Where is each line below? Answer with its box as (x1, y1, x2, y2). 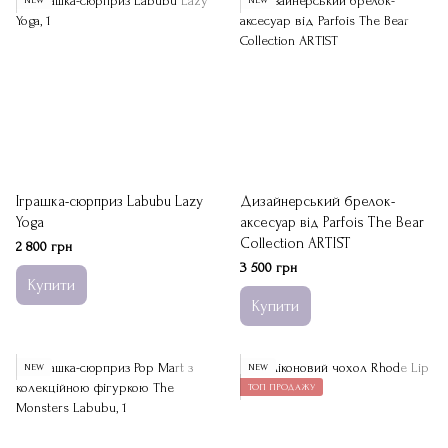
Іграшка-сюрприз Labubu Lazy (16, 193, 203, 210)
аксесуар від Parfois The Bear (240, 214, 424, 231)
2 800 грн (16, 239, 72, 254)
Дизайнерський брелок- (240, 193, 395, 210)
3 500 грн (240, 260, 297, 275)
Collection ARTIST (240, 235, 351, 252)
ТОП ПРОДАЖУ (248, 381, 315, 392)
